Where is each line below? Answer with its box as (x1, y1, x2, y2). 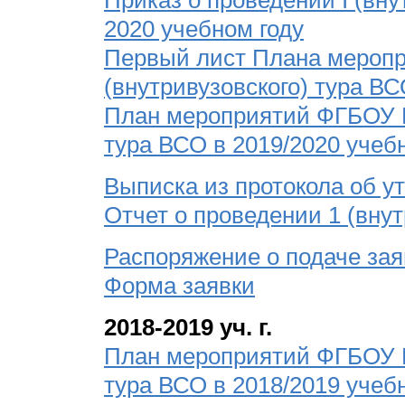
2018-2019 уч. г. (104, 314, 272, 342)
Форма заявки (104, 272, 255, 300)
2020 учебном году (104, 15, 304, 43)
